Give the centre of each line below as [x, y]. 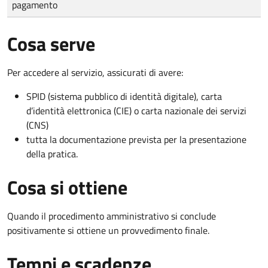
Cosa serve [51, 43]
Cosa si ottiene [67, 187]
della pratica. [52, 153]
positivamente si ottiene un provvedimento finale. [108, 230]
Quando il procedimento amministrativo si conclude [112, 216]
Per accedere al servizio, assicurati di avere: [95, 72]
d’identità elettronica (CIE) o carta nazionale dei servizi [136, 110]
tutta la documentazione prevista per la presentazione [136, 139]
